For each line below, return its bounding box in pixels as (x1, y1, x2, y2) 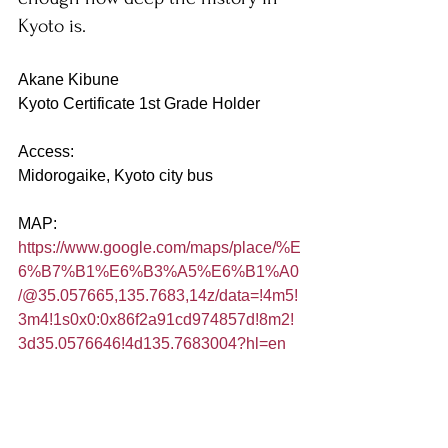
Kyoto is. (18, 15, 91, 37)
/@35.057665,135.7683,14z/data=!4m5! (18, 287, 298, 304)
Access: (18, 143, 74, 160)
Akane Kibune (18, 71, 119, 88)
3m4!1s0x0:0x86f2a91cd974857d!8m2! (18, 311, 294, 328)
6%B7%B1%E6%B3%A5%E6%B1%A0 (18, 263, 299, 280)
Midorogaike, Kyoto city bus (18, 167, 213, 184)
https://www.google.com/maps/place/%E (18, 239, 301, 256)
